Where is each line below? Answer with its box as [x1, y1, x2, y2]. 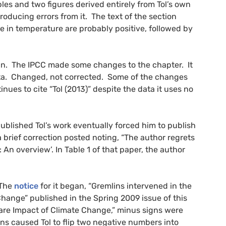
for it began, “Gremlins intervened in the [38, 181, 192, 191]
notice [14, 181, 38, 191]
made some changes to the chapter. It [46, 60, 193, 70]
